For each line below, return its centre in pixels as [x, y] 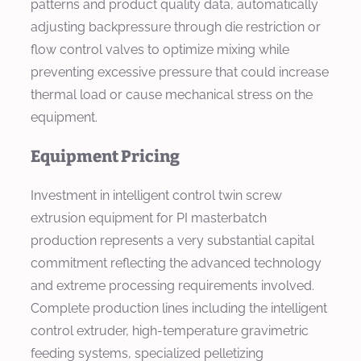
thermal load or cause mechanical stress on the [172, 94]
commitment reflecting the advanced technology [176, 263]
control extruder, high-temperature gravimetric [170, 330]
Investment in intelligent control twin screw [156, 195]
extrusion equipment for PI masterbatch [149, 218]
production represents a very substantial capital [172, 240]
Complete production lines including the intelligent [179, 308]
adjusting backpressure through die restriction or [176, 27]
